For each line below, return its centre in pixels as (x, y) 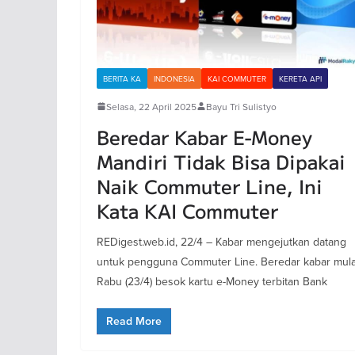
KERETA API (300, 78)
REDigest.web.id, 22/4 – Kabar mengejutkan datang (221, 241)
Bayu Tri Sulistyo (241, 106)
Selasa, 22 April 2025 (151, 106)
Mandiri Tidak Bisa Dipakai (221, 161)
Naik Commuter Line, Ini (210, 185)
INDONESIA (174, 78)
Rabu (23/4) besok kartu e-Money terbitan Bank (212, 281)
